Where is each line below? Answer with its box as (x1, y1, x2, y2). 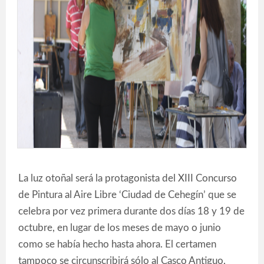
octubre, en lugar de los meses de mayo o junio (18, 223, 221, 233)
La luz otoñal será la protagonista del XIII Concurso (18, 173, 237, 183)
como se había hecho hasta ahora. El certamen (18, 239, 216, 249)
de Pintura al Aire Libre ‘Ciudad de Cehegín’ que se (18, 190, 236, 200)
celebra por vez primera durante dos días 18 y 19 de (18, 206, 245, 216)
